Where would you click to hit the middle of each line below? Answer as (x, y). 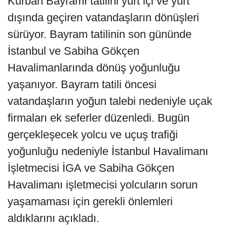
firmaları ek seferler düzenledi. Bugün (99, 118)
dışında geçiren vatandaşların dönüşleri (103, 18)
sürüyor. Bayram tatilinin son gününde (100, 34)
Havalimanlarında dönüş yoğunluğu (94, 68)
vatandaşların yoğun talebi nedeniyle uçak (110, 101)
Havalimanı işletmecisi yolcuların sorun (103, 185)
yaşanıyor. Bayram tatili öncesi (82, 85)
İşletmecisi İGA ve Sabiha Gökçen (91, 168)
